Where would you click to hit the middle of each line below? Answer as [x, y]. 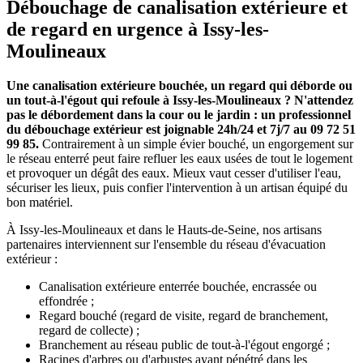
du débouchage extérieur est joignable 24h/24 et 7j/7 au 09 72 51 [181, 130]
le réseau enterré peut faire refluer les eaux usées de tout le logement [179, 159]
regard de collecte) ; [89, 331]
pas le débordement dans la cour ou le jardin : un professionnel [179, 115]
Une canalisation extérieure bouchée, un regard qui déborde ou [179, 86]
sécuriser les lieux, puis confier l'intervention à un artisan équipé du [177, 188]
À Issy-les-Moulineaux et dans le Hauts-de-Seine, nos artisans [164, 230]
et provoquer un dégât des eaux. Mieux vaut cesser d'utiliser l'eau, [174, 173]
